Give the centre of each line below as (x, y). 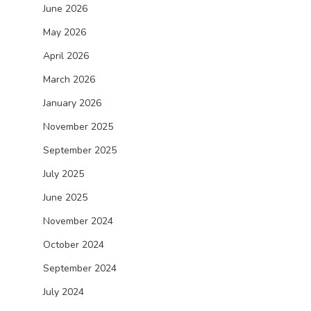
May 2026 (65, 32)
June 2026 (65, 9)
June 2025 (65, 197)
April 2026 (66, 56)
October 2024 (74, 245)
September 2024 (80, 268)
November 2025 (78, 127)
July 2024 (64, 292)
